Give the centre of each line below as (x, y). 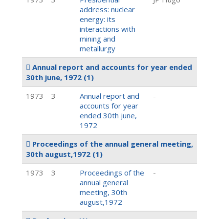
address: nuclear (107, 9)
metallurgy (98, 48)
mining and (98, 39)
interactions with (108, 29)
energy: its (98, 19)
